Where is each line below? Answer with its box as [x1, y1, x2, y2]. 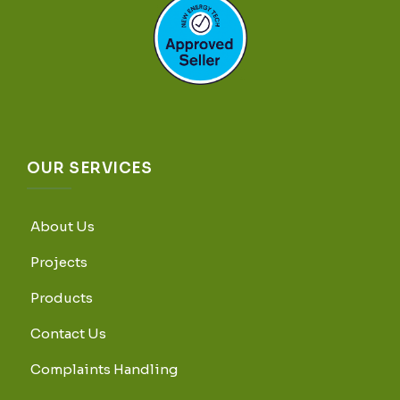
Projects [30, 254, 87, 271]
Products [30, 289, 93, 307]
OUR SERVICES [27, 159, 152, 179]
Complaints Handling [30, 361, 178, 379]
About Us [30, 218, 95, 236]
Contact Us [30, 325, 106, 343]
